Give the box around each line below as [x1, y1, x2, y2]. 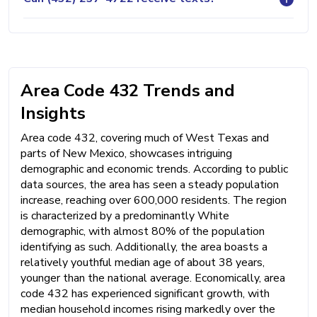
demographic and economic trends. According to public [21, 161, 288, 177]
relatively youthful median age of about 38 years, [21, 254, 265, 270]
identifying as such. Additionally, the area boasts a [21, 238, 267, 255]
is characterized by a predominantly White [21, 207, 229, 224]
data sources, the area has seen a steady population [21, 176, 279, 192]
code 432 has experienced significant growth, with [21, 285, 270, 301]
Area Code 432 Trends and [21, 79, 235, 102]
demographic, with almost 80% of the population [21, 223, 265, 239]
